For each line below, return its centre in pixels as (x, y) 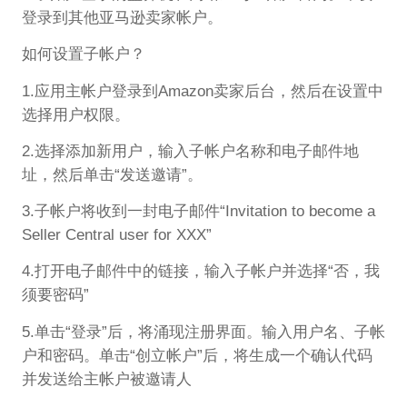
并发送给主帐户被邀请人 (106, 379)
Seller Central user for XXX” (116, 235)
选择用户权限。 (75, 114)
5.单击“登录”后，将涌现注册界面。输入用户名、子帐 (203, 332)
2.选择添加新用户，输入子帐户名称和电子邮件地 (190, 151)
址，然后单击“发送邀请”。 (112, 174)
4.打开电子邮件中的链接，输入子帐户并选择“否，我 (200, 272)
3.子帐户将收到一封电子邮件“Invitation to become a (198, 212)
